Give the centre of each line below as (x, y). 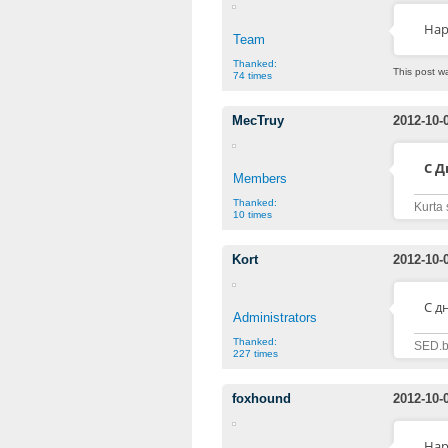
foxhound (261, 399)
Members (260, 178)
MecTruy (258, 121)
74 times (252, 75)
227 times (255, 353)
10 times (252, 214)
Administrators (275, 317)
